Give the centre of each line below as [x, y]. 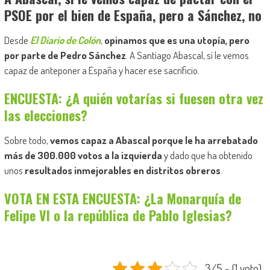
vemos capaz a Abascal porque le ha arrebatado [154, 140]
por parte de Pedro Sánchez [65, 55]
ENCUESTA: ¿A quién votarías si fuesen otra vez [133, 98]
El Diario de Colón [65, 40]
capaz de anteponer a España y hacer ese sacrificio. [102, 70]
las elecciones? [46, 115]
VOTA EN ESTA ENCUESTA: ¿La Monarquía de [122, 198]
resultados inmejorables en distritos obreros [122, 170]
